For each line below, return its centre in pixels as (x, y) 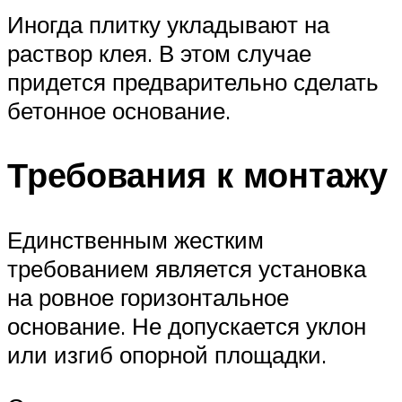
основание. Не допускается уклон (187, 326)
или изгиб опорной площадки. (167, 355)
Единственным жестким (135, 240)
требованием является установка (187, 269)
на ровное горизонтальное (148, 297)
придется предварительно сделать (193, 81)
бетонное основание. (119, 110)
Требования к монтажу (197, 175)
